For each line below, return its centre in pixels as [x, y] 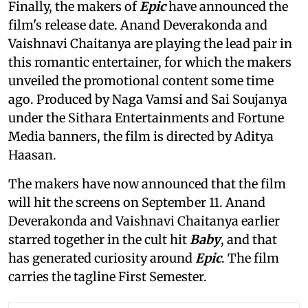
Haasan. [32, 155]
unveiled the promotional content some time [141, 81]
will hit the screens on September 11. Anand [137, 203]
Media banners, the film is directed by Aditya [141, 137]
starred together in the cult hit [99, 240]
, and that [249, 240]
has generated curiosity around [102, 258]
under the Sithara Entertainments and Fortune [146, 118]
